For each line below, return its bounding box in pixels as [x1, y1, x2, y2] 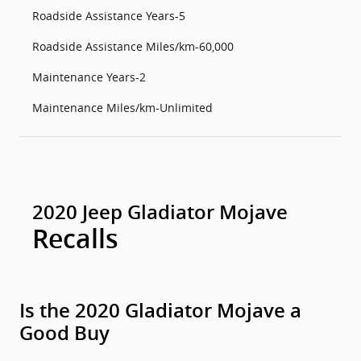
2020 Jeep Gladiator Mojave [32, 201, 288, 224]
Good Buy [19, 322, 110, 345]
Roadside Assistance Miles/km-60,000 [32, 39, 234, 54]
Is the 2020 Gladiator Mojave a [19, 300, 301, 322]
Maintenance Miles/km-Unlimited [32, 100, 213, 115]
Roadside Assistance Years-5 [32, 8, 185, 23]
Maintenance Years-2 [32, 69, 146, 85]
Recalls [32, 224, 118, 255]
